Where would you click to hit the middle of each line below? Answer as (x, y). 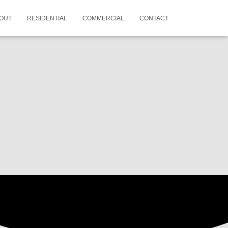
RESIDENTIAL (47, 18)
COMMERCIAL (103, 18)
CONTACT (154, 18)
